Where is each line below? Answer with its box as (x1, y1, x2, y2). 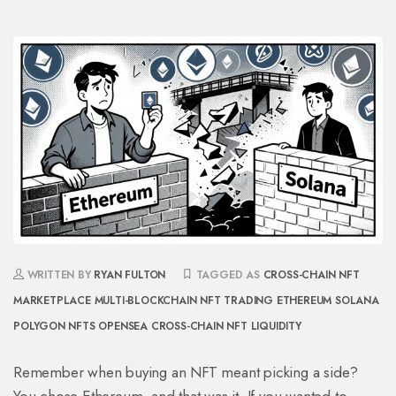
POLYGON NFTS (13, 318, 95, 335)
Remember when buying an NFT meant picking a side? (13, 362, 359, 384)
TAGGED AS (192, 267, 263, 284)
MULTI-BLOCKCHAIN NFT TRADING (94, 293, 274, 309)
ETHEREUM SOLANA (276, 293, 379, 309)
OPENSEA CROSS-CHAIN (98, 318, 224, 335)
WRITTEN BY (23, 267, 95, 284)
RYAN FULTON (94, 267, 166, 284)
